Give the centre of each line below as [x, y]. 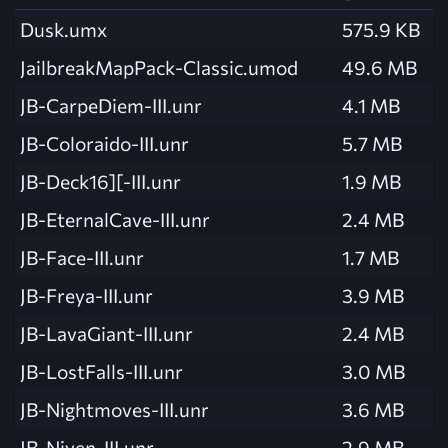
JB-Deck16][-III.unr [100, 180]
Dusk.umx [63, 28]
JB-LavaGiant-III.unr [106, 332]
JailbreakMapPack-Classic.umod [159, 66]
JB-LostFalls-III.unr [101, 370]
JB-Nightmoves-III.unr [114, 408]
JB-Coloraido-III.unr [104, 142]
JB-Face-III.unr [82, 256]
